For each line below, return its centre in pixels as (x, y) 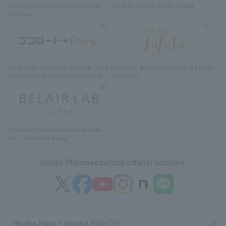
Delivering (124, 68)
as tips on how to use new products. (56, 76)
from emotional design (39, 138)
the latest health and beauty (176, 68)
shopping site (26, 6)
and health (22, 14)
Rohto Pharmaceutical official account (113, 163)
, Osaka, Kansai (175, 6)
